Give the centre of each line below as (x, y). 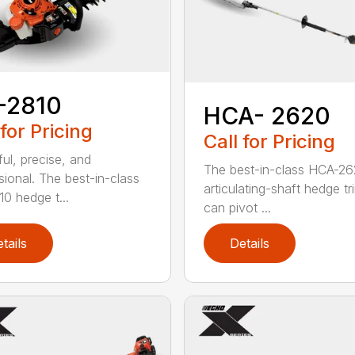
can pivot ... (237, 208)
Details (249, 244)
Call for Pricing (269, 142)
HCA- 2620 (267, 116)
